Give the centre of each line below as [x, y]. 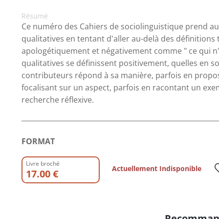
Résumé [35, 16]
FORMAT [38, 141]
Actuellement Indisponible [157, 168]
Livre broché [43, 164]
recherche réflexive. [58, 100]
